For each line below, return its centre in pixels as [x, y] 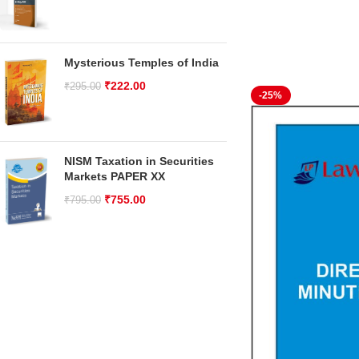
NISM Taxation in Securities [139, 161]
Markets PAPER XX [115, 177]
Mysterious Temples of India [141, 63]
